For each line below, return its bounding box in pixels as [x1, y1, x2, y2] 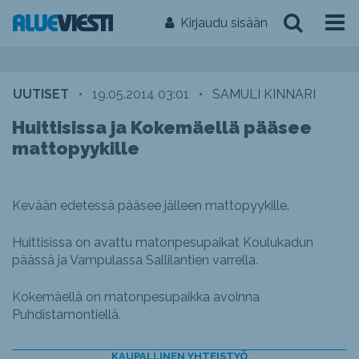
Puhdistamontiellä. [12, 307, 121, 322]
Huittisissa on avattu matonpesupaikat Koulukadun [12, 235, 313, 250]
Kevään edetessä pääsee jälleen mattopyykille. [12, 198, 289, 213]
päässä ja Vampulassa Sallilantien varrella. [12, 252, 258, 268]
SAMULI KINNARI [212, 87, 316, 102]
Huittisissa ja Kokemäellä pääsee [12, 117, 312, 138]
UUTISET [13, 87, 69, 102]
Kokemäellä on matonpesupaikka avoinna [12, 289, 260, 305]
